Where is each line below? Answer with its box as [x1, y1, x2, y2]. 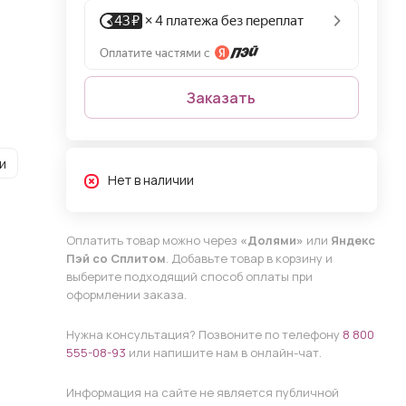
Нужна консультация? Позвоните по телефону [65, 326, 343, 343]
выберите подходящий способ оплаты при [65, 268, 313, 285]
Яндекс [330, 232, 375, 248]
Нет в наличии [107, 171, 194, 188]
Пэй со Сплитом [65, 250, 166, 266]
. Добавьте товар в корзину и [165, 250, 333, 266]
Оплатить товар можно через [65, 232, 240, 248]
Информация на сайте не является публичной [65, 384, 339, 401]
